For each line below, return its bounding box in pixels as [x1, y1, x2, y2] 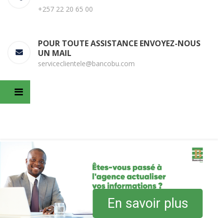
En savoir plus [107, 196, 188, 211]
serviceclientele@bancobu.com [38, 58, 135, 68]
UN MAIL [38, 47, 72, 58]
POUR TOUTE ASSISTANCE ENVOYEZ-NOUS [38, 37, 200, 49]
